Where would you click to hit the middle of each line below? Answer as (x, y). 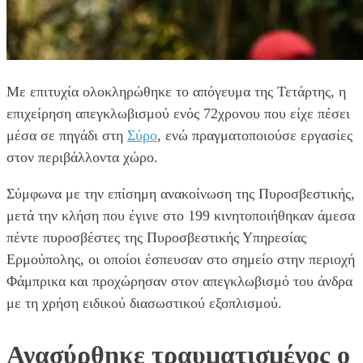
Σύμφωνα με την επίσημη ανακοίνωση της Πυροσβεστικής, (181, 193)
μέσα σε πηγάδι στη (67, 135)
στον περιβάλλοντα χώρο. (82, 157)
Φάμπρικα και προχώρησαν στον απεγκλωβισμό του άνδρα (179, 281)
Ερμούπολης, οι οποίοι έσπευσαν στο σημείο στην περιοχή (181, 259)
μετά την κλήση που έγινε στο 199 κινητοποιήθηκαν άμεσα (181, 215)
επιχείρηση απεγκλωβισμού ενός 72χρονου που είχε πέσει (178, 113)
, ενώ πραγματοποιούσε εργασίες (255, 135)
